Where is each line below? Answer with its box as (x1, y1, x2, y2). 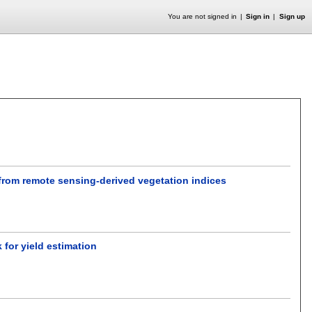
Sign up (279, 13, 305, 20)
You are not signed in (167, 13, 237, 20)
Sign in (246, 13, 270, 20)
